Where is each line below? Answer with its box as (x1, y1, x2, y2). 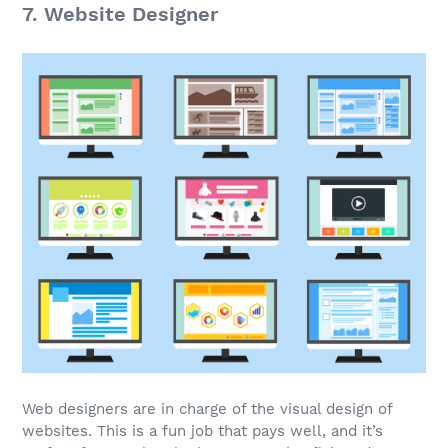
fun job (162, 422, 213, 441)
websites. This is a (22, 422, 162, 441)
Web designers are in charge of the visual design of (22, 400, 392, 419)
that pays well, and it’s (213, 422, 383, 441)
